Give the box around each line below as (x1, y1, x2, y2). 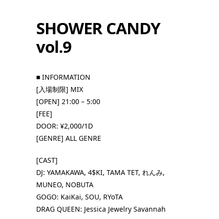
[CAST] (36, 155, 58, 165)
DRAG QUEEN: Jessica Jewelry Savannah (36, 204, 166, 214)
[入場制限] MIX (36, 84, 83, 94)
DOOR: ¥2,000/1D (36, 121, 93, 131)
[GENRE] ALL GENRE (36, 133, 101, 143)
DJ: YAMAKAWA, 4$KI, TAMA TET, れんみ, (36, 167, 165, 177)
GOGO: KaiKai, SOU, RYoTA (36, 192, 123, 201)
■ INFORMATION (36, 72, 90, 82)
